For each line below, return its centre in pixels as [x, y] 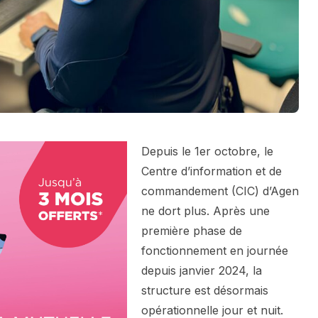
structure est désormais [205, 291]
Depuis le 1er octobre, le [207, 152]
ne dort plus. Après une [205, 211]
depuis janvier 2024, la [202, 271]
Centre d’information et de [212, 171]
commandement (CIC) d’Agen [220, 191]
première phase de [192, 231]
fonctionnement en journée [215, 251]
